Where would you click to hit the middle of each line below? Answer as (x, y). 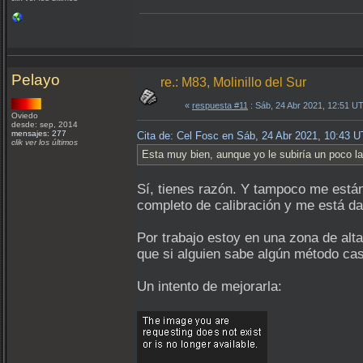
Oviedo (26, 115)
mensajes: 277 (39, 133)
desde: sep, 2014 (45, 124)
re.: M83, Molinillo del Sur (233, 82)
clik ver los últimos (45, 142)
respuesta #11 (220, 105)
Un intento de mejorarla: (209, 286)
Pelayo (36, 80)
